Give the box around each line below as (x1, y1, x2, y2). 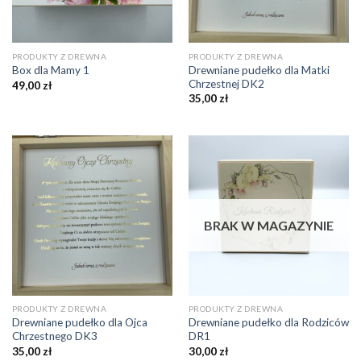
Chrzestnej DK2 (188, 77, 264, 90)
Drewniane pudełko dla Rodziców (188, 316, 349, 330)
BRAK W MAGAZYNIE (204, 218, 334, 234)
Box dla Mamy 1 (11, 64, 89, 77)
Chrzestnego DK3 (11, 330, 98, 343)
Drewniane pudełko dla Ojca (11, 316, 147, 330)
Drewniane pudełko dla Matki (188, 63, 330, 77)
